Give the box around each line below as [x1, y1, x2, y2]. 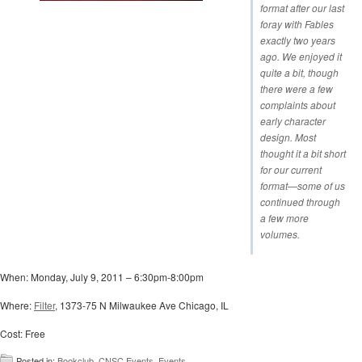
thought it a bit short [260, 146, 346, 160]
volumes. [260, 227, 300, 241]
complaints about [260, 98, 335, 112]
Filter [34, 298, 55, 312]
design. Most [260, 130, 316, 144]
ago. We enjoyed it [260, 49, 342, 63]
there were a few [260, 82, 333, 95]
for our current [260, 162, 322, 176]
